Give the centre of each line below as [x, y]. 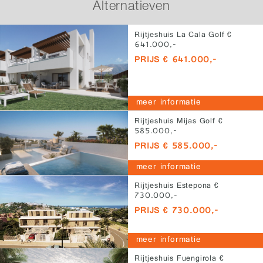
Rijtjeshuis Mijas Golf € [179, 122]
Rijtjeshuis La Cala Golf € [183, 36]
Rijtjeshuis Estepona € [177, 186]
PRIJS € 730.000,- [176, 211]
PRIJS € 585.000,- [176, 147]
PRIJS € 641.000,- [176, 61]
